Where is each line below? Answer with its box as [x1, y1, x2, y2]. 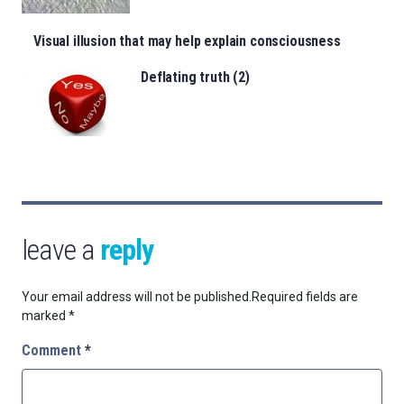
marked [22, 308, 69, 324]
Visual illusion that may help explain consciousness [33, 32, 341, 50]
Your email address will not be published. [22, 289, 252, 305]
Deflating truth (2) [141, 69, 250, 87]
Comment [22, 342, 85, 360]
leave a [22, 233, 100, 268]
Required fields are [252, 289, 358, 305]
